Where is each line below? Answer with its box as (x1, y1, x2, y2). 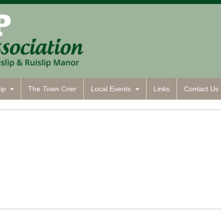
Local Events (91, 84, 131, 93)
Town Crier (42, 84, 77, 93)
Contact (184, 84, 210, 93)
